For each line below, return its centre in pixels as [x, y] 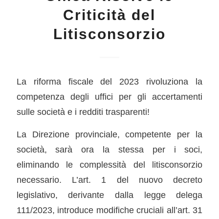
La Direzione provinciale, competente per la [109, 134]
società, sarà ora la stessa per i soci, [109, 150]
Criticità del [109, 15]
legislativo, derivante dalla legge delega [109, 195]
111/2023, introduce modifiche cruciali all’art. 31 [109, 210]
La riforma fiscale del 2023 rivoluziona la [109, 81]
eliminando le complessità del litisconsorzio [109, 165]
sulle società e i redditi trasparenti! [83, 111]
